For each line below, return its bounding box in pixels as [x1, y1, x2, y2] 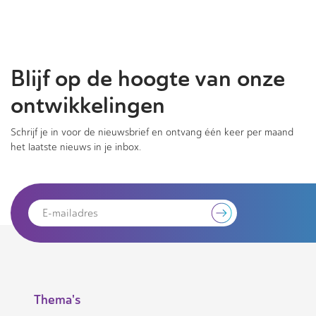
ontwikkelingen [11, 91, 165, 120]
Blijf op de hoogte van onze [11, 64, 285, 93]
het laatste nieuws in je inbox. [11, 141, 141, 153]
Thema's [34, 291, 80, 308]
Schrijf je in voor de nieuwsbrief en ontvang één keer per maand [11, 126, 293, 138]
